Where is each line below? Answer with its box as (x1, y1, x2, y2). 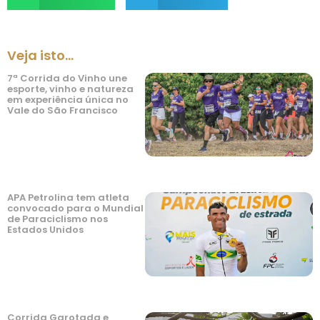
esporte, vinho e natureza (7, 81, 134, 96)
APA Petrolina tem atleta (7, 191, 129, 205)
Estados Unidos (7, 223, 84, 237)
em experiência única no (7, 92, 129, 106)
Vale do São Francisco (7, 103, 118, 117)
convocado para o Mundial (7, 201, 144, 216)
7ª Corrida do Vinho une (7, 71, 127, 85)
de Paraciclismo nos (7, 212, 108, 226)
